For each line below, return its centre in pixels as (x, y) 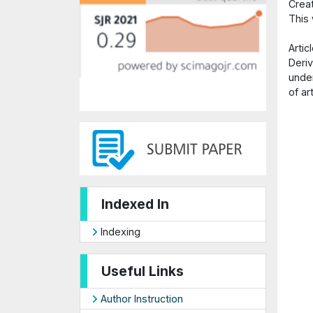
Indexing (119, 232)
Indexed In (135, 204)
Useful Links (143, 271)
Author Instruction (140, 299)
